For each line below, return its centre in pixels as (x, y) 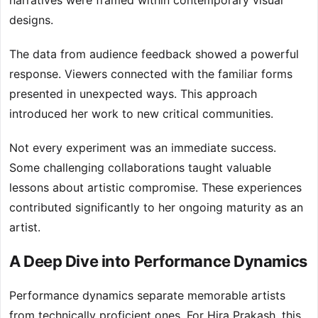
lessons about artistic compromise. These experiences (155, 188)
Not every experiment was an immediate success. (143, 148)
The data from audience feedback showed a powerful (154, 54)
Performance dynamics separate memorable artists (147, 296)
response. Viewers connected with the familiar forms (151, 74)
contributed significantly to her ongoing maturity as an (156, 208)
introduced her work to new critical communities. (141, 114)
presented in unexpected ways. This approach (133, 94)
